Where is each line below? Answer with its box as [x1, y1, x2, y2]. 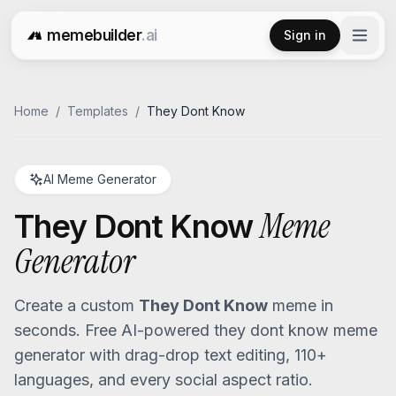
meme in [268, 296, 333, 315]
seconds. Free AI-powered [14, 321, 214, 339]
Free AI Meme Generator [21, 35, 191, 54]
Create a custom [14, 296, 139, 315]
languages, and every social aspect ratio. [14, 370, 313, 389]
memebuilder [47, 26, 142, 44]
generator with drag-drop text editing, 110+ [14, 346, 327, 364]
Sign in [284, 27, 326, 42]
